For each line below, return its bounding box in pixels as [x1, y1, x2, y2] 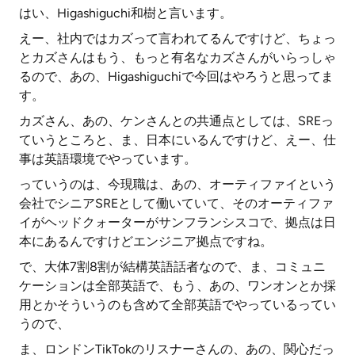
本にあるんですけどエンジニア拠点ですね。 [19, 234, 273, 249]
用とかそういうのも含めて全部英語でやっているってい [19, 297, 336, 312]
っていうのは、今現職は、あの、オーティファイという [19, 177, 336, 192]
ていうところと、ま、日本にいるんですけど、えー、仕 [19, 132, 336, 147]
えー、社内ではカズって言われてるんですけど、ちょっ [19, 31, 336, 46]
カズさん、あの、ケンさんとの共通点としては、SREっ [19, 113, 334, 128]
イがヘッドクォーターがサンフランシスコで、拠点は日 [19, 215, 336, 230]
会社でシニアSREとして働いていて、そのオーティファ [19, 196, 334, 211]
